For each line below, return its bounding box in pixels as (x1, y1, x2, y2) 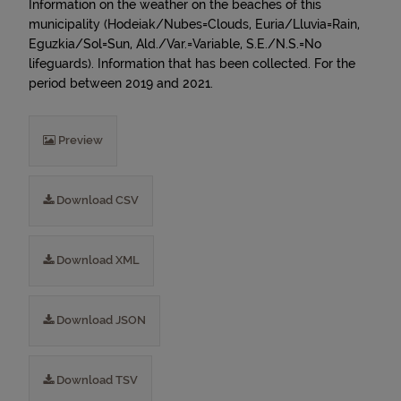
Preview (55, 133, 103, 147)
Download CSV (54, 193, 139, 207)
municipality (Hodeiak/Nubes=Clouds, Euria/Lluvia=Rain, (29, 17, 360, 31)
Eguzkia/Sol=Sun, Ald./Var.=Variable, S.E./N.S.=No (29, 37, 321, 51)
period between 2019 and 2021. (29, 76, 213, 90)
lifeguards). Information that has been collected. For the (29, 56, 355, 71)
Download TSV (54, 373, 138, 387)
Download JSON (54, 313, 146, 327)
